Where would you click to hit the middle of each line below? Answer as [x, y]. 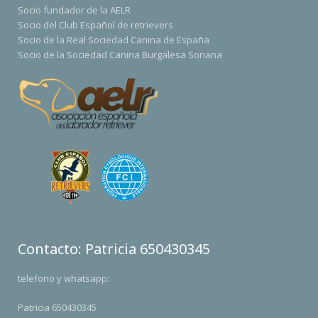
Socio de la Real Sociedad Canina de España [114, 40]
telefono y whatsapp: [64, 279]
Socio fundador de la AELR [74, 10]
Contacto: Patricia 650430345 [114, 249]
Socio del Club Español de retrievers [95, 25]
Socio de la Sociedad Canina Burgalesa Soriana [120, 55]
